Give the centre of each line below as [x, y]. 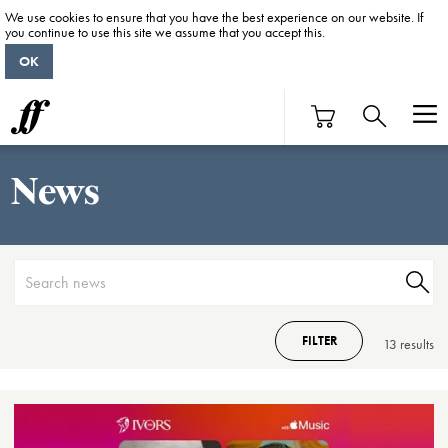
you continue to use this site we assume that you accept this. [166, 32]
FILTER [319, 340]
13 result [406, 343]
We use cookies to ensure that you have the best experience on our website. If [214, 17]
